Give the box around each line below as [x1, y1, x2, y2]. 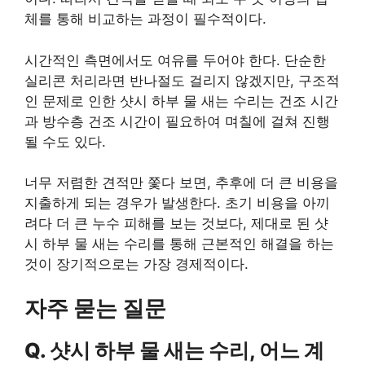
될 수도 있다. [24, 133, 106, 150]
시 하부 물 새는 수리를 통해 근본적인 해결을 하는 [24, 235, 334, 253]
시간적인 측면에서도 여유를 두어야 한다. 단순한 [24, 51, 326, 68]
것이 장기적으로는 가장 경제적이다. [24, 256, 248, 273]
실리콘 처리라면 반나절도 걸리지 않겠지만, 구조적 [24, 72, 340, 89]
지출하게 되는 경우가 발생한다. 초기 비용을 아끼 [24, 195, 330, 212]
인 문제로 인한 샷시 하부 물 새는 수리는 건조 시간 [24, 92, 338, 109]
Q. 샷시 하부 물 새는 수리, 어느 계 [24, 337, 324, 363]
